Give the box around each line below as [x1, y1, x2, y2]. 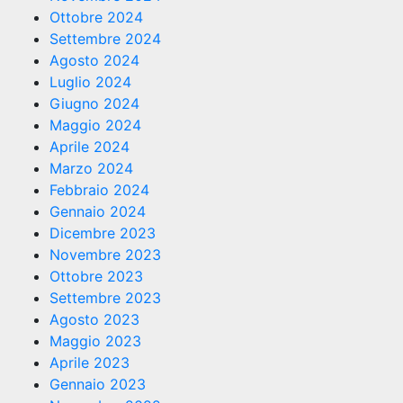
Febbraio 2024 [49, 181, 149, 200]
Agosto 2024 [49, 51, 139, 70]
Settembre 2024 [49, 30, 161, 49]
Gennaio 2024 [49, 202, 146, 221]
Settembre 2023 [49, 289, 161, 308]
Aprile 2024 [49, 138, 130, 157]
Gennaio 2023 [49, 375, 146, 394]
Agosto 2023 [49, 310, 139, 329]
